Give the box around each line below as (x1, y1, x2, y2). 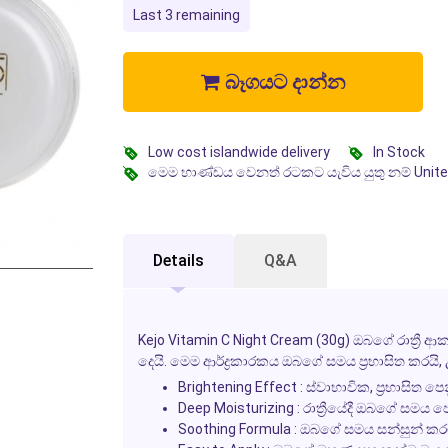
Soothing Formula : (177, 420, 297, 437)
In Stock (372, 143, 425, 160)
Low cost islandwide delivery (147, 143, 330, 160)
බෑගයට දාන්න (219, 69, 345, 94)
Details (152, 250, 204, 270)
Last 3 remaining (132, 6, 240, 23)
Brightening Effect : (177, 378, 303, 395)
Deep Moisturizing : (177, 399, 300, 416)
